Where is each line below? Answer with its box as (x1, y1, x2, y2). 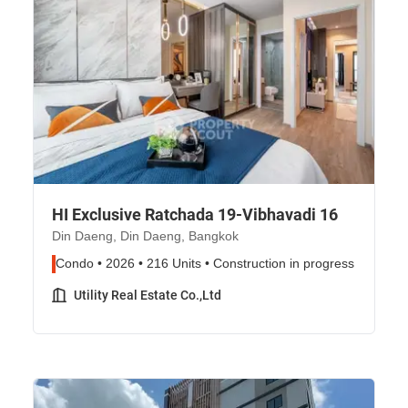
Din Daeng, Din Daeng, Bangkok (52, 229, 239, 244)
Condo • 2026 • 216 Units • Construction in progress (56, 256, 354, 271)
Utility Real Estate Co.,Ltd (74, 288, 221, 302)
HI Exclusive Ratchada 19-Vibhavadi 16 (52, 205, 338, 224)
